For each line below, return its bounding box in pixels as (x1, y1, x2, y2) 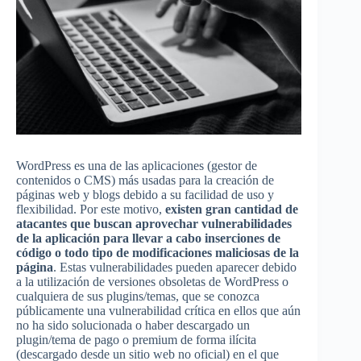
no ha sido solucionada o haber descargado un (16, 318, 250, 333)
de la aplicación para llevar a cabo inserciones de (16, 231, 280, 246)
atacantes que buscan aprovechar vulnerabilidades (16, 217, 292, 231)
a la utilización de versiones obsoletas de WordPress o (16, 275, 288, 289)
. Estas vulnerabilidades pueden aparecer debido (53, 260, 297, 275)
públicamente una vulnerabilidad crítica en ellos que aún (16, 304, 301, 318)
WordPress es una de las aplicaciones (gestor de (16, 159, 257, 173)
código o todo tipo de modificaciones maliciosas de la (16, 246, 299, 260)
